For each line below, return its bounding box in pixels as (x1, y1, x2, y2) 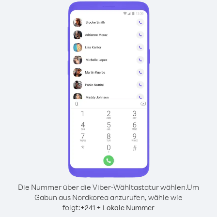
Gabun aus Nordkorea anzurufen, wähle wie (34, 192, 183, 202)
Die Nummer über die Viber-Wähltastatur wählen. (18, 182, 187, 192)
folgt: (62, 202, 80, 212)
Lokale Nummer (103, 203, 155, 212)
